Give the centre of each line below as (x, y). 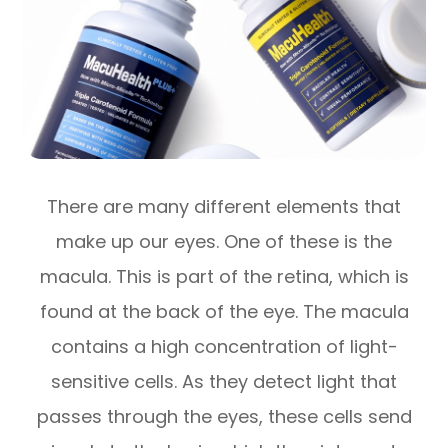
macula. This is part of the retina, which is (224, 277)
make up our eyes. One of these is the (224, 242)
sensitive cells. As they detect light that (224, 382)
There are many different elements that (224, 207)
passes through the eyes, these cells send (224, 417)
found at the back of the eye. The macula (224, 312)
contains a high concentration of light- (224, 347)
